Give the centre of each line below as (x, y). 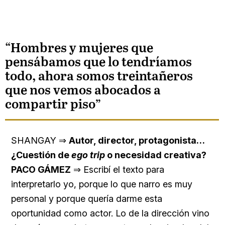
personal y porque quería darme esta (87, 198)
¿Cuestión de (41, 155)
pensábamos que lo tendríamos (98, 62)
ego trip (88, 155)
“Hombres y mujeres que (79, 48)
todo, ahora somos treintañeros (99, 76)
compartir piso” (53, 104)
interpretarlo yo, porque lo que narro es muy (102, 184)
